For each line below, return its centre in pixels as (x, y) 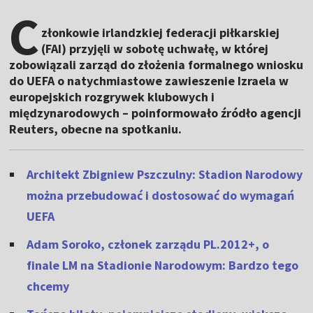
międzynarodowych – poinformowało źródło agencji (155, 113)
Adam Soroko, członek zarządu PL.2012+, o (148, 245)
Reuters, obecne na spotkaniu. (96, 129)
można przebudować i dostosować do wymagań (161, 196)
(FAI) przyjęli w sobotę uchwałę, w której (155, 49)
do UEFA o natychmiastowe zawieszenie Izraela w (149, 81)
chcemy (48, 286)
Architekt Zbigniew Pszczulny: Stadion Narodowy (165, 175)
